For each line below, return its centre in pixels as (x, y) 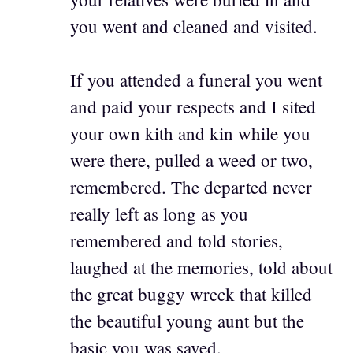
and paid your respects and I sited (193, 107)
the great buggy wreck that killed (191, 294)
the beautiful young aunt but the (187, 321)
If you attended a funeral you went (196, 80)
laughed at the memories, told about (201, 268)
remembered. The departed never (191, 187)
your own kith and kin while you (190, 134)
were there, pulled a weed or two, (191, 160)
